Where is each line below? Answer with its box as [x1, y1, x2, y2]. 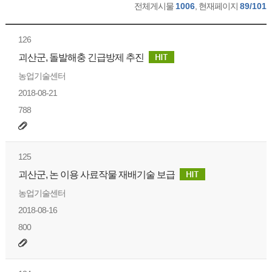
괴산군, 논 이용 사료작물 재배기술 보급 [18, 169, 175, 180]
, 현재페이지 [195, 1, 240, 11]
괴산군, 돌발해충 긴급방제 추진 [18, 52, 144, 63]
